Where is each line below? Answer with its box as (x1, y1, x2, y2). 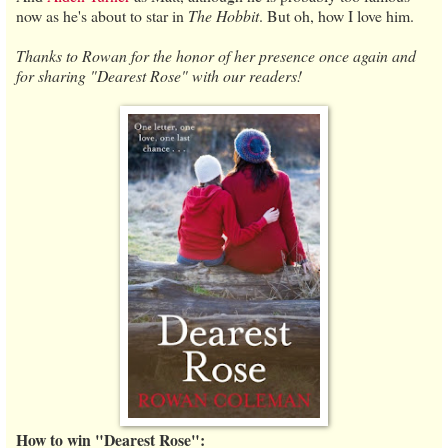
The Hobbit (188, 4, 259, 26)
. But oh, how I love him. (259, 4, 414, 26)
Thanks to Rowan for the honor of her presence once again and (16, 44, 416, 66)
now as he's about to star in (16, 4, 188, 26)
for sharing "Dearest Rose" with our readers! (16, 64, 302, 86)
